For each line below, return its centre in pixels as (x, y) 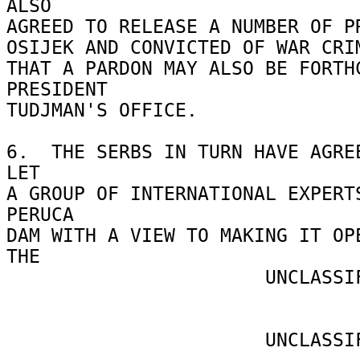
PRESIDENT (63, 89)
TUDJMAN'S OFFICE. (108, 110)
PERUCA (46, 214)
